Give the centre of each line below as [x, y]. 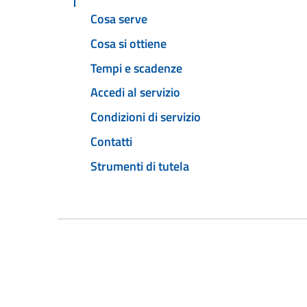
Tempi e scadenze [136, 68]
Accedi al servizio [135, 93]
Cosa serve [119, 19]
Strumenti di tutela [140, 166]
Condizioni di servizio [146, 117]
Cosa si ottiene [128, 43]
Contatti [111, 141]
